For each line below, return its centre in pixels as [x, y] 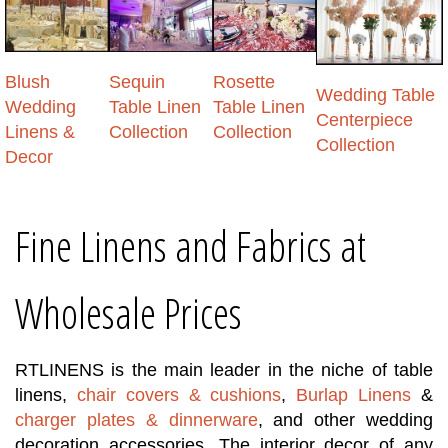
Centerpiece [365, 120]
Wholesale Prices [128, 313]
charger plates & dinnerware [136, 420]
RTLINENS [59, 370]
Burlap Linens [354, 395]
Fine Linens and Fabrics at [190, 246]
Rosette [243, 82]
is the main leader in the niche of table [268, 370]
